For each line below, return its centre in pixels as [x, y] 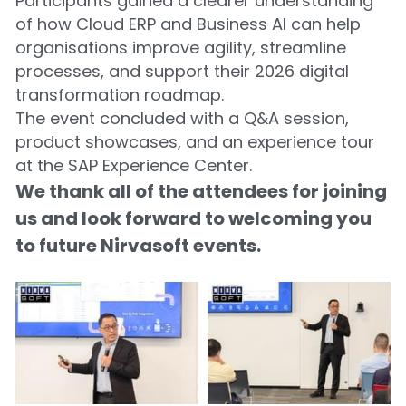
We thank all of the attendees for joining [201, 191]
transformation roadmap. [119, 95]
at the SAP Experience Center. [133, 165]
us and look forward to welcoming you [193, 218]
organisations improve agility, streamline [180, 48]
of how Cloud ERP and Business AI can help [188, 24]
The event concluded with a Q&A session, [182, 118]
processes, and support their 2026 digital [182, 71]
